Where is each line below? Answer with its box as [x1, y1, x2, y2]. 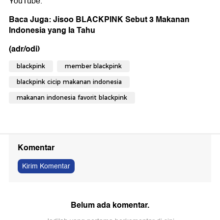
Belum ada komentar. [71, 198, 149, 212]
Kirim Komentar [22, 161, 70, 172]
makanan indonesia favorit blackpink [17, 94, 127, 102]
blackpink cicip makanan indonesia [17, 78, 122, 86]
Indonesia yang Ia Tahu [9, 24, 95, 37]
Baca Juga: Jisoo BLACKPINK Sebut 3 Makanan [9, 13, 190, 27]
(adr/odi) [9, 42, 40, 56]
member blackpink [65, 62, 122, 70]
